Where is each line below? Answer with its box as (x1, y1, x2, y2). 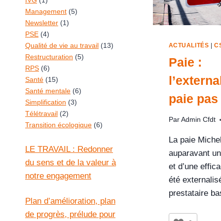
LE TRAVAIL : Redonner (25, 145, 113, 154)
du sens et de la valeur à (25, 158, 116, 167)
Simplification (25, 98, 66, 106)
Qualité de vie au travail (25, 41, 99, 49)
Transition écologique (25, 121, 92, 129)
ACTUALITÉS (168, 41, 209, 49)
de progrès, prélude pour (25, 210, 115, 219)
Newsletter (25, 19, 58, 27)
